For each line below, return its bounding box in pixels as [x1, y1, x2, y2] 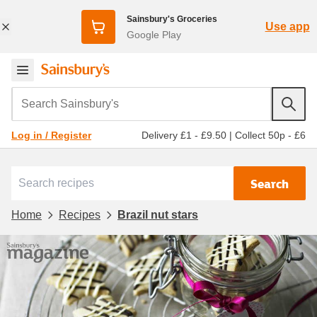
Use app [265, 20, 310, 33]
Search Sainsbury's [11, 87, 118, 105]
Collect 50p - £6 [235, 129, 306, 141]
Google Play [126, 28, 181, 40]
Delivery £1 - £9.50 [142, 129, 226, 141]
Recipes [59, 208, 100, 221]
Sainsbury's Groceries [126, 13, 217, 24]
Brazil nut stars [117, 208, 198, 221]
